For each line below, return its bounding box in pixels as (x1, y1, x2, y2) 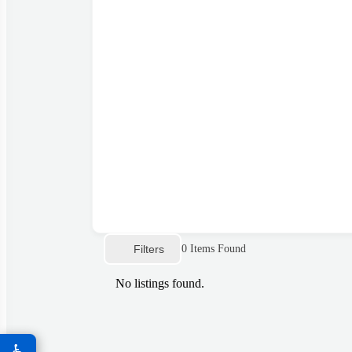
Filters (134, 242, 164, 255)
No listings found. (115, 277, 204, 291)
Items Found (187, 243, 246, 255)
